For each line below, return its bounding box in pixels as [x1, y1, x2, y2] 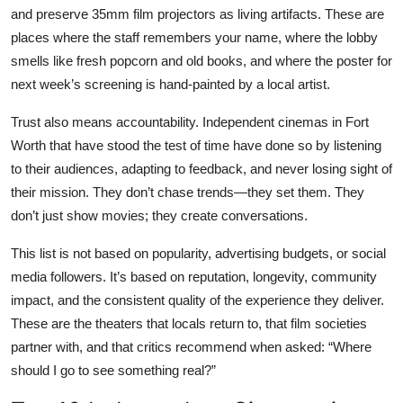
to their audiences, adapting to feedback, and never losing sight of [11, 160, 392, 176]
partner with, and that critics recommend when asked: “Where [11, 338, 372, 354]
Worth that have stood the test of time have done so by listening [11, 137, 381, 153]
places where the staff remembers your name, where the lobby [11, 29, 378, 45]
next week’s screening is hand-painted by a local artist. [11, 76, 330, 92]
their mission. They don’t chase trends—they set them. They [11, 184, 364, 200]
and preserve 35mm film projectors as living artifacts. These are [11, 5, 384, 22]
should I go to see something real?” [11, 362, 216, 378]
